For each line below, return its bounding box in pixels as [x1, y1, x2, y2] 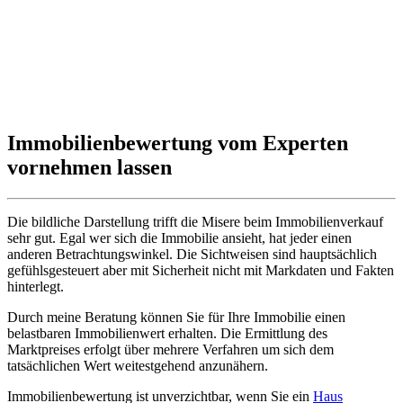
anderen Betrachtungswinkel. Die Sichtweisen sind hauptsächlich [7, 246, 377, 262]
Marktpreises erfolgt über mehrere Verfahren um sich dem [7, 341, 334, 357]
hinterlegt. [7, 278, 64, 294]
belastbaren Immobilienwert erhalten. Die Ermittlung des [7, 325, 327, 341]
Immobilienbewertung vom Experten [7, 130, 348, 155]
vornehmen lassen [7, 155, 172, 179]
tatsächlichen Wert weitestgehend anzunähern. [7, 357, 268, 373]
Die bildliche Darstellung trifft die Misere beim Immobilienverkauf [7, 213, 383, 229]
